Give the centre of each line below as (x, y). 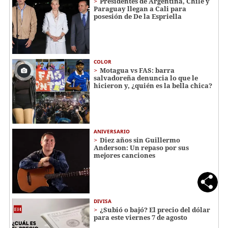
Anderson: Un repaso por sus (141, 148)
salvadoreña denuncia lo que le (146, 78)
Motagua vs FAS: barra (137, 70)
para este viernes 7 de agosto (140, 217)
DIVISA (103, 201)
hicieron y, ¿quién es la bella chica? (153, 86)
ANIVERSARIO (112, 132)
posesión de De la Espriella (138, 16)
